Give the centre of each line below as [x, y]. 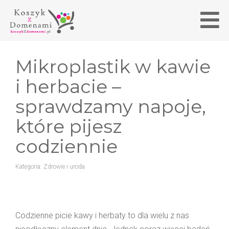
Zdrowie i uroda [64, 166]
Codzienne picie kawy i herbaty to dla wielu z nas [102, 215]
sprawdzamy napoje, [111, 106]
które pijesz [68, 126]
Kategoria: [29, 166]
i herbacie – [68, 86]
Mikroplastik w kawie [113, 66]
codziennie [66, 146]
